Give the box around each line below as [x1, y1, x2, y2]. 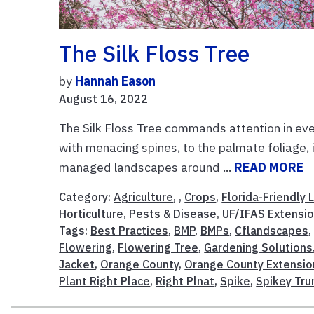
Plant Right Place [59, 273, 151, 288]
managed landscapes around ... [59, 158, 235, 175]
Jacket [59, 257, 95, 271]
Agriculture [114, 189, 174, 204]
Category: [59, 189, 114, 204]
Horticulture [59, 206, 124, 221]
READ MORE [234, 158, 304, 175]
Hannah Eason [75, 72, 156, 89]
